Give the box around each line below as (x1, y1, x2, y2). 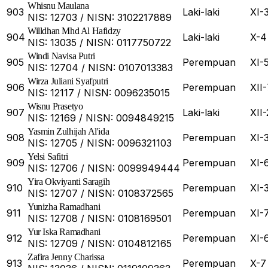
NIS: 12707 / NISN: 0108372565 (28, 187, 173, 200)
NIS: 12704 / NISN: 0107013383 (28, 62, 173, 74)
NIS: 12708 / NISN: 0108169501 (28, 212, 172, 225)
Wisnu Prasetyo (28, 101, 83, 112)
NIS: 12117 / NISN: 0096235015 (28, 87, 170, 99)
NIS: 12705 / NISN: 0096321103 (28, 137, 172, 150)
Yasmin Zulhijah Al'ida (28, 126, 109, 137)
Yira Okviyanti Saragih (28, 176, 110, 187)
